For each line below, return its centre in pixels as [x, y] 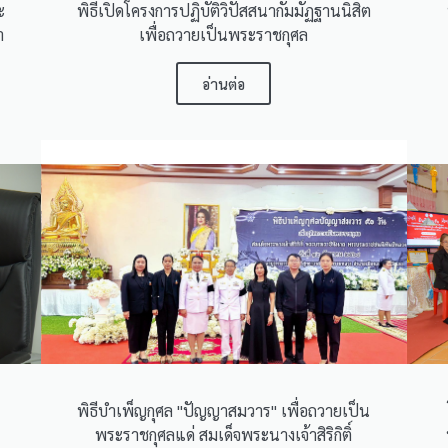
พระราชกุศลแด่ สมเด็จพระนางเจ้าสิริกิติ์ [224, 434]
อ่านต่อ [224, 83]
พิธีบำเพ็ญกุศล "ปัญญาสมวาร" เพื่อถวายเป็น [224, 410]
